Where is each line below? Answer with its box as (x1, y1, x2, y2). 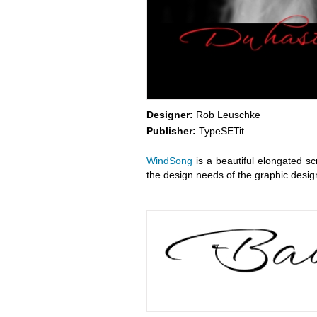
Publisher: (146, 125, 196, 137)
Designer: (146, 109, 193, 120)
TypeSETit (195, 125, 244, 137)
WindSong (146, 155, 192, 166)
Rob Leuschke (192, 109, 260, 120)
